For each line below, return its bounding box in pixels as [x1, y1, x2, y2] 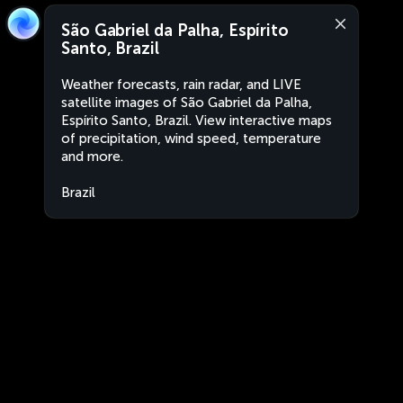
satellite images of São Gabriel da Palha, [61, 94, 312, 111]
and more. [61, 148, 123, 165]
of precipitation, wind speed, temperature [61, 130, 321, 147]
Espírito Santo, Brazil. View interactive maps [61, 112, 332, 129]
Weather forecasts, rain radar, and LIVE [61, 76, 301, 93]
